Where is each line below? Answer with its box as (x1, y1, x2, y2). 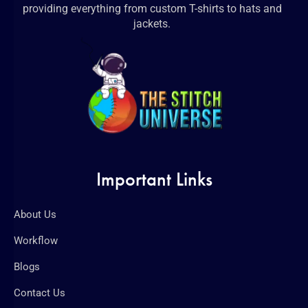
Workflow (14, 234, 58, 247)
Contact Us (14, 286, 65, 299)
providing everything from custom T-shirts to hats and (22, 2, 282, 16)
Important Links (96, 166, 212, 191)
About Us (14, 208, 56, 221)
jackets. (133, 17, 170, 31)
